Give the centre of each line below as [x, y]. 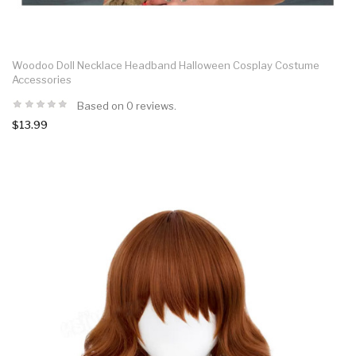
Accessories [42, 79]
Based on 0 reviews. [127, 105]
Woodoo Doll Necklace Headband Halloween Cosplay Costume [166, 65]
